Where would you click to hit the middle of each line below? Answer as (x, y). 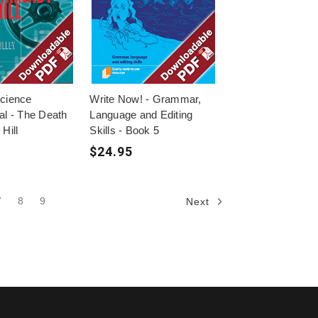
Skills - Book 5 (125, 130)
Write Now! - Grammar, (146, 99)
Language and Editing (141, 114)
